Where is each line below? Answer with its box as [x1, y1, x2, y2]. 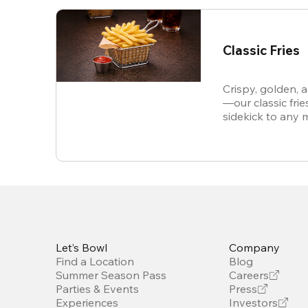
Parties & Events [56, 282, 140, 296]
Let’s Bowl [56, 241, 108, 255]
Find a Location [56, 254, 135, 269]
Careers [229, 268, 269, 283]
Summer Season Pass [56, 268, 167, 283]
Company [229, 241, 280, 255]
